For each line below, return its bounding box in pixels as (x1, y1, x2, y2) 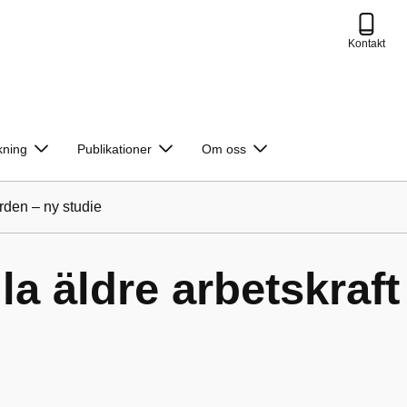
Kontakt (348, 36, 385, 50)
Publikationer (77, 142, 152, 156)
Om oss (202, 142, 246, 156)
